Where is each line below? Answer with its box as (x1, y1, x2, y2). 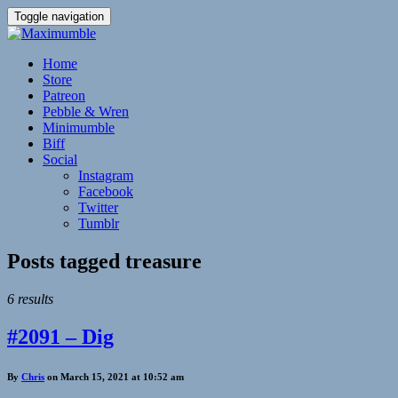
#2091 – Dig (7, 324, 114, 348)
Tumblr (78, 216, 119, 231)
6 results (7, 291, 53, 306)
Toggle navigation (14, 10, 104, 23)
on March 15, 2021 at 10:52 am (44, 370, 184, 382)
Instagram (78, 168, 133, 183)
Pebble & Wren (43, 104, 129, 119)
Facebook (78, 184, 133, 199)
